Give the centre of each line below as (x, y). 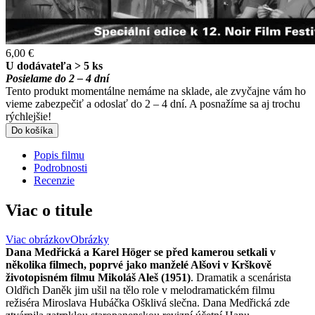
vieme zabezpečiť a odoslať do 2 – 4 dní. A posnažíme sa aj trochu (153, 103)
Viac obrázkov (38, 240)
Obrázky (90, 240)
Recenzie (54, 180)
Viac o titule (49, 210)
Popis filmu (59, 155)
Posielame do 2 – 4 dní (57, 78)
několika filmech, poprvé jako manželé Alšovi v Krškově (139, 265)
